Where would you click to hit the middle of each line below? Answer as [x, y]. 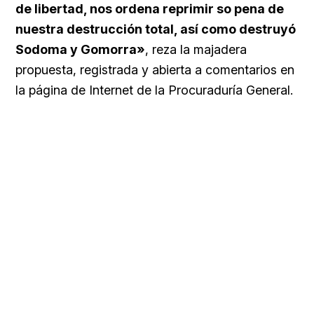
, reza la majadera [196, 50]
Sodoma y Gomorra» [80, 50]
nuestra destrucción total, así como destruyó [156, 29]
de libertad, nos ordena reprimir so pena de [150, 9]
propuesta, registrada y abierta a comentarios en [155, 70]
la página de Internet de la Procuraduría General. [154, 90]
